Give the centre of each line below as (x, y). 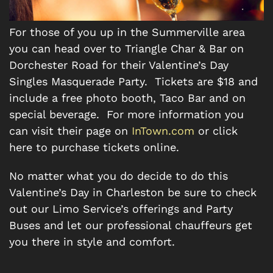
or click (216, 131)
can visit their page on (70, 131)
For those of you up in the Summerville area (127, 32)
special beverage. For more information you (126, 115)
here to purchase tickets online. (94, 147)
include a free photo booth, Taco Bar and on (127, 98)
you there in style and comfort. (92, 242)
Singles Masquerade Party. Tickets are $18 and (133, 82)
